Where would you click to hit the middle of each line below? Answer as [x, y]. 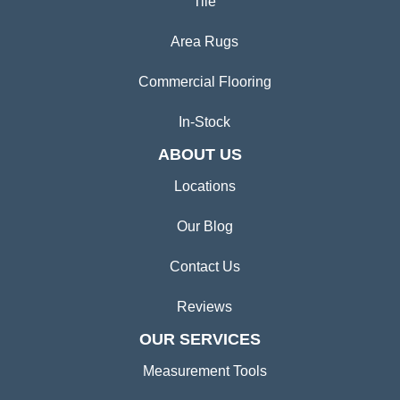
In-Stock [204, 122]
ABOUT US [200, 155]
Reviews [204, 307]
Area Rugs [204, 42]
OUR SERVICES [200, 340]
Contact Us [204, 267]
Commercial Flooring [204, 82]
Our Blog [204, 227]
